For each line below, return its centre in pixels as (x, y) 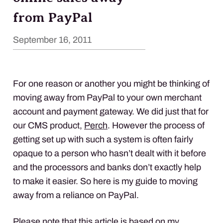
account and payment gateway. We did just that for (111, 111)
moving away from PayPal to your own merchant (107, 97)
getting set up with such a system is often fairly (103, 139)
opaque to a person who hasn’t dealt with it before (110, 153)
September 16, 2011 (52, 40)
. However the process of (156, 125)
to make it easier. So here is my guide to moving (105, 181)
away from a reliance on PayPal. (76, 195)
